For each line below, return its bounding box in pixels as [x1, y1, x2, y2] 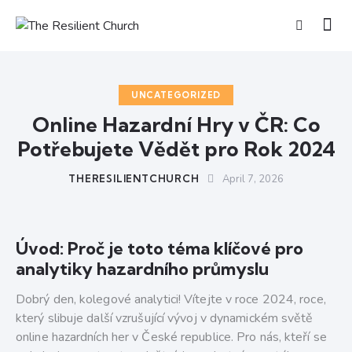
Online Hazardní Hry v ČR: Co [31, 112, 321, 138]
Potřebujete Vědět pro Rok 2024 [16, 136, 335, 163]
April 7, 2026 [222, 172, 284, 187]
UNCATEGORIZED [130, 90, 222, 101]
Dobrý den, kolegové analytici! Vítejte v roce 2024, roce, [16, 291, 326, 309]
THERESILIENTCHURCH [68, 172, 200, 185]
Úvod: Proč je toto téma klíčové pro [16, 237, 303, 260]
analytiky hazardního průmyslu [16, 258, 269, 280]
